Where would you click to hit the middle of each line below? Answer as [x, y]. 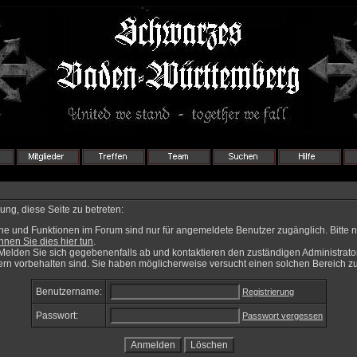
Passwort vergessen [282, 316]
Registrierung [268, 292]
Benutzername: [69, 292]
